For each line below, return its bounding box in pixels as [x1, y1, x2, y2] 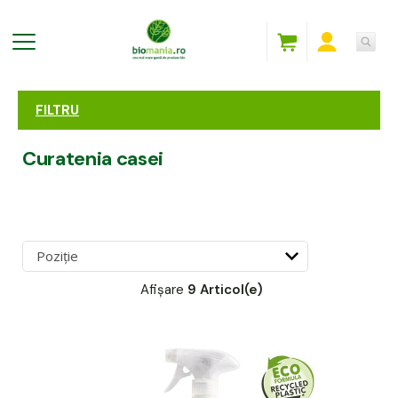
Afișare [139, 280, 184, 298]
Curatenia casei [22, 145, 164, 171]
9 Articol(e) [187, 280, 263, 298]
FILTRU [36, 100, 79, 119]
